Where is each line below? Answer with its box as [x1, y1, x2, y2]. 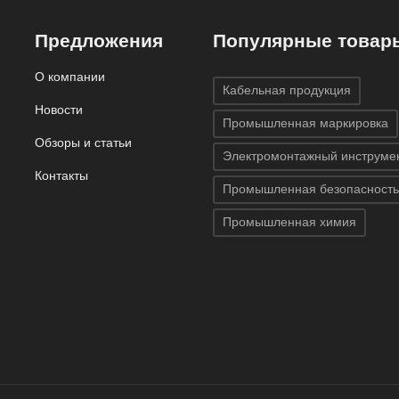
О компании [35, 69, 105, 84]
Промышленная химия [223, 215, 356, 230]
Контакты [35, 167, 88, 183]
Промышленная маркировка [223, 116, 388, 131]
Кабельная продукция [223, 83, 351, 98]
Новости [35, 102, 83, 117]
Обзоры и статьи [35, 134, 132, 150]
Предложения [35, 29, 163, 51]
